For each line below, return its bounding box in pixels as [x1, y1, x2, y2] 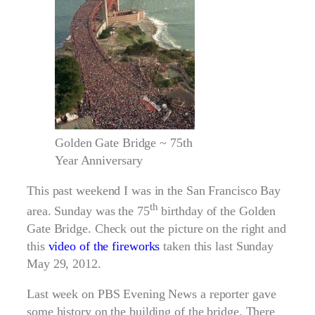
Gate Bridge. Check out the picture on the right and [27, 221, 286, 236]
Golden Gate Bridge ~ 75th [55, 136, 193, 150]
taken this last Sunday [160, 239, 274, 253]
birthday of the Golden [157, 204, 276, 218]
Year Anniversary [55, 153, 143, 167]
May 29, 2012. [27, 257, 101, 271]
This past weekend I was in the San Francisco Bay [27, 184, 281, 198]
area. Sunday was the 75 [27, 204, 150, 218]
